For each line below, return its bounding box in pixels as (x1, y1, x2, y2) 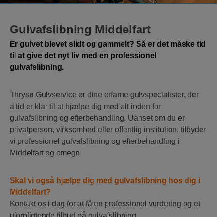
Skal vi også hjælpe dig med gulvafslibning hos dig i (10, 176, 200, 185)
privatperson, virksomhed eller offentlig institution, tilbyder (10, 125, 206, 134)
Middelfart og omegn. (10, 149, 82, 157)
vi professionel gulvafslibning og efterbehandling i (10, 137, 180, 146)
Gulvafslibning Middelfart (10, 23, 151, 36)
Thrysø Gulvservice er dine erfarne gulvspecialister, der (10, 91, 199, 99)
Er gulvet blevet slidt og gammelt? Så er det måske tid (10, 40, 206, 48)
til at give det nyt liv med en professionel (10, 51, 156, 60)
